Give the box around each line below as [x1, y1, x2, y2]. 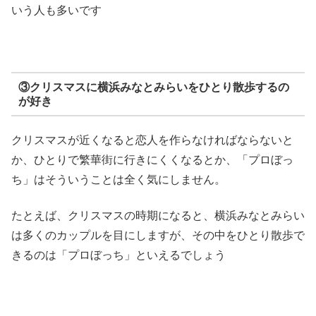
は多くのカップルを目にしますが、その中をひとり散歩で [11, 229, 305, 241]
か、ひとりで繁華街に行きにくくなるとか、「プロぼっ [11, 154, 293, 166]
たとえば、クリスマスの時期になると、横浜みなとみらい [11, 209, 305, 221]
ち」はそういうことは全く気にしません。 [11, 174, 226, 186]
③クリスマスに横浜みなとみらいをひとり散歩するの [18, 80, 289, 93]
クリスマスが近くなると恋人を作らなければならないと [11, 134, 293, 147]
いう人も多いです [11, 4, 102, 17]
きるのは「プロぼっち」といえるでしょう [11, 248, 226, 261]
